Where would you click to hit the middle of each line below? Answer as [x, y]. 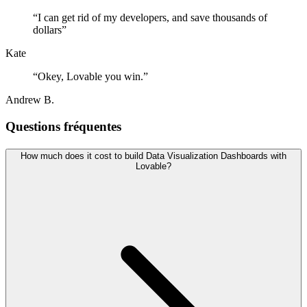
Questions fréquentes [63, 127]
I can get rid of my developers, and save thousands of [152, 18]
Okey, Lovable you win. [90, 77]
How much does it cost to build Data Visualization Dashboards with [153, 156]
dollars [47, 30]
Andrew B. [30, 100]
